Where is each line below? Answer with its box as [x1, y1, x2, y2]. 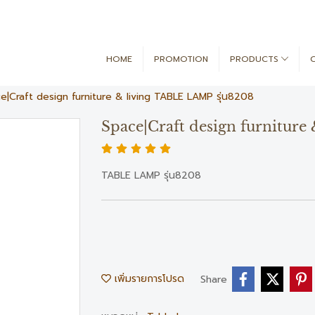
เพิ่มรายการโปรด [111, 271, 184, 286]
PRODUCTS [229, 52, 281, 65]
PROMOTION [153, 52, 208, 65]
